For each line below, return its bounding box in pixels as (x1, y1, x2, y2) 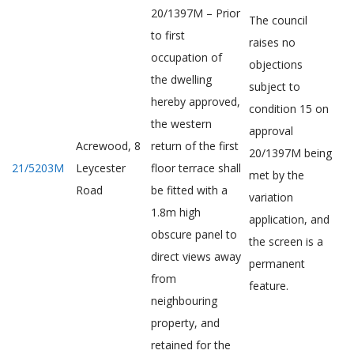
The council (249, 13, 307, 28)
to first (151, 28, 185, 43)
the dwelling (151, 72, 212, 87)
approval (249, 123, 293, 138)
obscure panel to (151, 227, 237, 242)
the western (151, 116, 212, 131)
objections (249, 57, 303, 72)
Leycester (76, 160, 126, 175)
